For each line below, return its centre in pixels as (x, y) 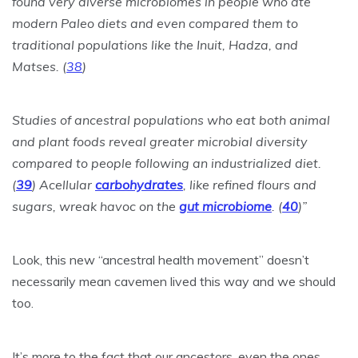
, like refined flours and (250, 185)
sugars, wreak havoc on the (95, 206)
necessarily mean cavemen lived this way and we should (174, 281)
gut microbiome (225, 206)
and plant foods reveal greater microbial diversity (160, 141)
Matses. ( (39, 66)
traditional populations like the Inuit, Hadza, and (155, 45)
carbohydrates (139, 185)
